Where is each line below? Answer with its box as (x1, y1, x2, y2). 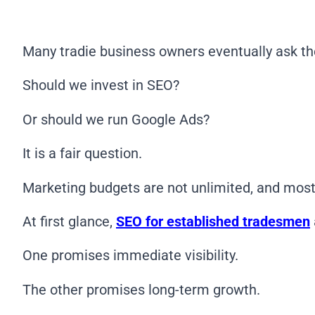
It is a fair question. (22, 145, 142, 162)
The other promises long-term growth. (22, 281, 260, 298)
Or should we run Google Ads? (22, 110, 210, 128)
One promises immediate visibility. (22, 247, 238, 264)
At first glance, (22, 212, 116, 230)
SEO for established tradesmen (116, 212, 310, 230)
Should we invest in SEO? (22, 77, 179, 94)
